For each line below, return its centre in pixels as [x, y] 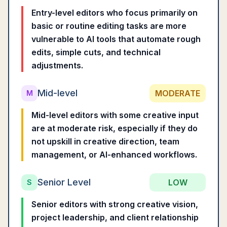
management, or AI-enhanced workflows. [114, 155]
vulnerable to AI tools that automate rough [116, 39]
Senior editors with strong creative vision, [115, 204]
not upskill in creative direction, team [105, 141]
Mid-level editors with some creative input [115, 115]
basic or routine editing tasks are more [109, 26]
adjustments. [57, 65]
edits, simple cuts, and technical [96, 52]
